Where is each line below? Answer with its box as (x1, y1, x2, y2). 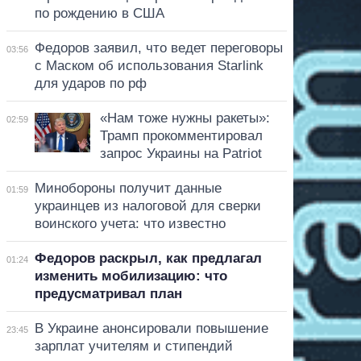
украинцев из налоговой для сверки (34, 197, 261, 214)
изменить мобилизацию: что (34, 268, 227, 284)
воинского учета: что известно (34, 215, 226, 231)
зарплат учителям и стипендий (34, 338, 233, 354)
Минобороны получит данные (34, 180, 222, 196)
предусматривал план (34, 285, 182, 301)
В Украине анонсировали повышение (34, 320, 268, 336)
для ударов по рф (34, 75, 147, 91)
